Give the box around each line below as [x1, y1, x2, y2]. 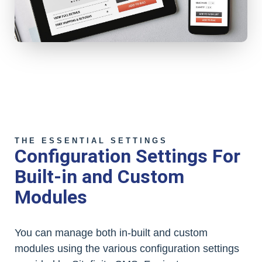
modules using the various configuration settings [15, 242, 239, 254]
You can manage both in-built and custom [15, 226, 208, 239]
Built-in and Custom [15, 165, 184, 188]
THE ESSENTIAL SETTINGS [15, 136, 168, 145]
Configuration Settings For [15, 144, 240, 167]
